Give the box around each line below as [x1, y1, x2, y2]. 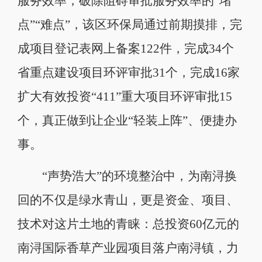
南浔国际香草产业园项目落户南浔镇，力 [17, 241, 239, 254]
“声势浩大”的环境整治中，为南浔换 [17, 169, 237, 182]
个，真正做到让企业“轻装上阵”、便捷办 [17, 113, 237, 127]
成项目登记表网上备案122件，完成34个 [17, 42, 234, 55]
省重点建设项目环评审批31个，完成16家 [17, 65, 240, 79]
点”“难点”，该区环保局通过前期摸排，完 [17, 18, 242, 31]
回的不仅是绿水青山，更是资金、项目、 [17, 193, 239, 206]
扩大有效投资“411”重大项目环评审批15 [17, 89, 232, 103]
